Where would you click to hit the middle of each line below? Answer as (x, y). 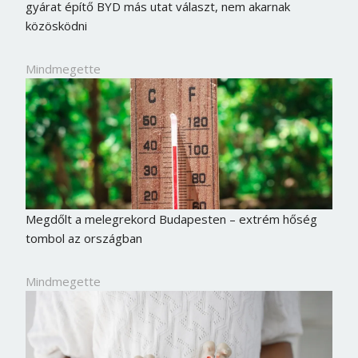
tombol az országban (84, 239)
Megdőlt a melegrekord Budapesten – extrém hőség (171, 219)
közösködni (56, 25)
